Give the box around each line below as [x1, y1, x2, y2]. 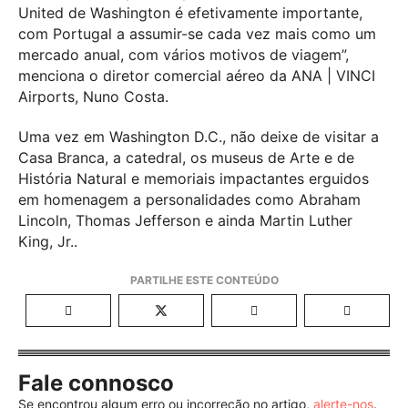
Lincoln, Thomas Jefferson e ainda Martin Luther [18, 210, 352, 229]
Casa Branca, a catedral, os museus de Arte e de [18, 148, 354, 167]
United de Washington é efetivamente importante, [18, 3, 362, 22]
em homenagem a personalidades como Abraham [18, 189, 361, 209]
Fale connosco [18, 369, 174, 396]
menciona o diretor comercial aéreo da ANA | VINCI [18, 66, 375, 85]
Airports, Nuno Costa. [18, 87, 168, 106]
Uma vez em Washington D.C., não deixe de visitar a [18, 127, 379, 146]
